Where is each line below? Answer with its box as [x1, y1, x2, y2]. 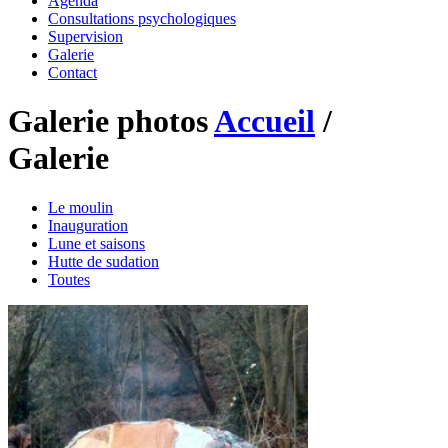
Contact [48, 64, 97, 81]
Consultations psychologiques [48, 10, 236, 27]
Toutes [48, 270, 90, 288]
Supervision [48, 28, 123, 45]
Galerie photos [8, 103, 214, 140]
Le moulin [48, 198, 113, 216]
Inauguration [48, 216, 128, 234]
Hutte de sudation [48, 252, 159, 270]
